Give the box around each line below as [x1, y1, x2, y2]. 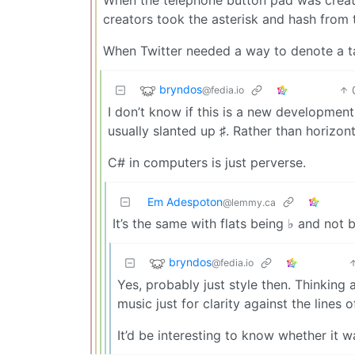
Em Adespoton [147, 194, 223, 208]
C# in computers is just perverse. [108, 154, 306, 170]
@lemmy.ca [223, 196, 276, 208]
